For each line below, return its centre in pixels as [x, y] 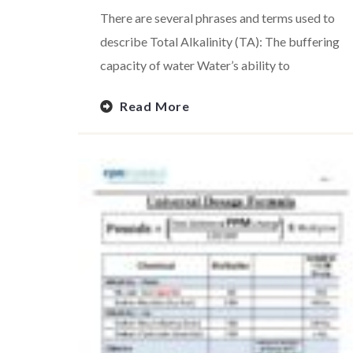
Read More [155, 106]
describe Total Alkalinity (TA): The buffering [220, 42]
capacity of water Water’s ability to [195, 65]
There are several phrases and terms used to [217, 18]
